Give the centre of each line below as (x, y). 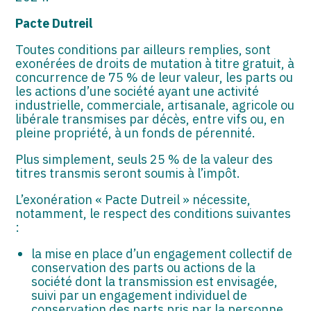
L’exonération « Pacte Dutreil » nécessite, (133, 199)
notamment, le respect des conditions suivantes (153, 213)
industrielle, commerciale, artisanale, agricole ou (155, 105)
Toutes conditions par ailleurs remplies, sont (143, 49)
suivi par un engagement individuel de (139, 295)
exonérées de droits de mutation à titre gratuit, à (155, 63)
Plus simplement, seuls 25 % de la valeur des (144, 159)
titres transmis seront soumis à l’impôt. (128, 173)
